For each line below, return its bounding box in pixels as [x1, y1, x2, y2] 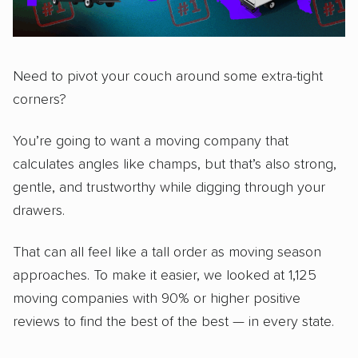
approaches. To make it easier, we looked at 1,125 [13, 268, 316, 284]
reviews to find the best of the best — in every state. [13, 315, 334, 330]
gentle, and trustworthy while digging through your [13, 180, 325, 195]
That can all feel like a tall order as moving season [13, 245, 321, 261]
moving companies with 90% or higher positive [13, 292, 300, 307]
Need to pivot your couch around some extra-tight [13, 69, 323, 84]
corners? [13, 92, 66, 107]
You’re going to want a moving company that [13, 133, 288, 149]
